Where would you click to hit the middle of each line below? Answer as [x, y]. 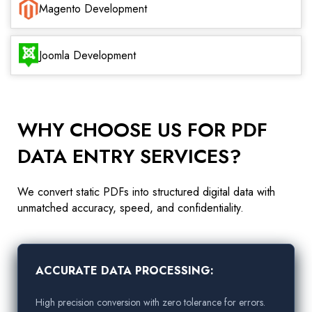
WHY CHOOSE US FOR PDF [142, 130]
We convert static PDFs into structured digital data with [146, 192]
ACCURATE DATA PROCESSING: [125, 270]
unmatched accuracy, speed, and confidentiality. [131, 208]
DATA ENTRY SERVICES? [130, 156]
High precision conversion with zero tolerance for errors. [150, 302]
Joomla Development [87, 55]
